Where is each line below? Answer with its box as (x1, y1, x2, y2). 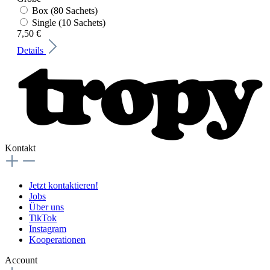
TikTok (29, 212, 57, 223)
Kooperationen (29, 234, 86, 245)
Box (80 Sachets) (32, 5, 98, 16)
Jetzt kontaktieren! (29, 180, 98, 190)
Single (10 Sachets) (32, 17, 105, 28)
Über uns (29, 201, 64, 212)
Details (17, 45, 46, 55)
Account (5, 254, 37, 265)
